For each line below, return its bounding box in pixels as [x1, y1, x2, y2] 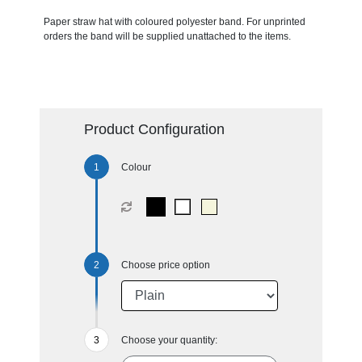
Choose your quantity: [120, 334, 217, 346]
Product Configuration [83, 120, 225, 137]
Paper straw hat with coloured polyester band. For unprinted [43, 15, 305, 27]
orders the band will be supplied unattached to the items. [43, 30, 291, 42]
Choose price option [120, 259, 210, 271]
